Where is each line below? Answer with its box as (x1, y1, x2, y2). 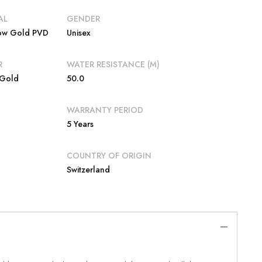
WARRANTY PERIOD (66, 104, 143, 116)
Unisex (66, 27, 91, 39)
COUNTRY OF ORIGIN (66, 150, 151, 162)
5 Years (66, 118, 94, 130)
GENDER (66, 13, 100, 25)
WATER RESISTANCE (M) (66, 58, 160, 71)
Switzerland (66, 164, 110, 176)
